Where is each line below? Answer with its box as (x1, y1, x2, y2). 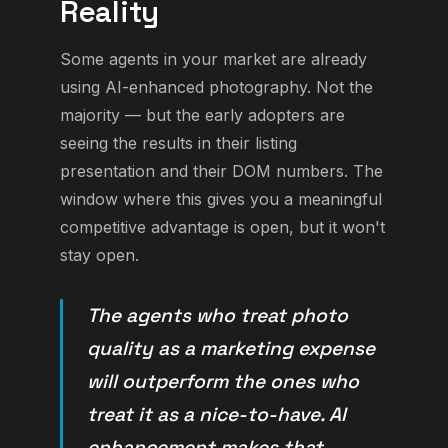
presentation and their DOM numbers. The (60, 161, 383, 182)
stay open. (60, 245, 139, 266)
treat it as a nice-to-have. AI (87, 402, 346, 428)
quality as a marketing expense (87, 336, 375, 362)
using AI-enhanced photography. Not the (60, 77, 373, 98)
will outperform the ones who (87, 369, 359, 395)
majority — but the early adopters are (60, 105, 345, 126)
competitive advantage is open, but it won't (60, 217, 385, 238)
